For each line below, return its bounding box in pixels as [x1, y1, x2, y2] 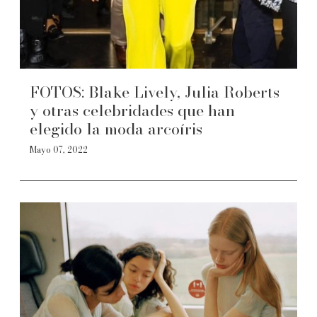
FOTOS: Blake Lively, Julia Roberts [30, 80, 279, 104]
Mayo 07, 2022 [30, 143, 88, 156]
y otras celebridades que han [30, 98, 235, 122]
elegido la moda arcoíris [30, 117, 202, 141]
